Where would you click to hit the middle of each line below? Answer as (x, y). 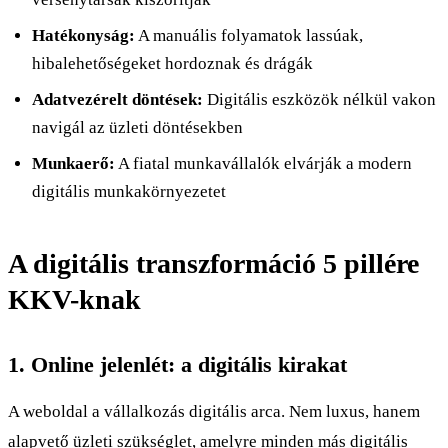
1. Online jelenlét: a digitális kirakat (177, 364)
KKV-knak (74, 299)
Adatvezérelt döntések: (117, 99)
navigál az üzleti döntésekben (137, 127)
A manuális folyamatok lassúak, (249, 35)
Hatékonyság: (83, 35)
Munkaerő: (73, 163)
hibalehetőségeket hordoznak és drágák (172, 63)
